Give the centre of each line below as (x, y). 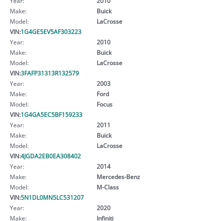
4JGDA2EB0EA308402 (51, 156)
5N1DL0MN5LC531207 (52, 197)
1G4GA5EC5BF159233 (52, 114)
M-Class (108, 187)
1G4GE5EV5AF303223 (51, 31)
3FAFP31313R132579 (50, 73)
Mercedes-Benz (118, 176)
